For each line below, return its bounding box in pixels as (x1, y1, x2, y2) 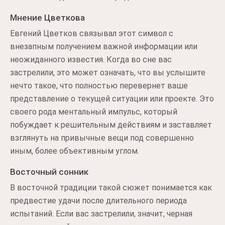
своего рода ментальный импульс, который (10, 107, 177, 117)
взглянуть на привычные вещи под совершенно (10, 133, 194, 143)
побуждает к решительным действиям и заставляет (10, 120, 212, 130)
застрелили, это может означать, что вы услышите (10, 68, 205, 77)
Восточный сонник (10, 167, 88, 177)
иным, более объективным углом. (10, 146, 139, 156)
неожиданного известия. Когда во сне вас (10, 55, 172, 64)
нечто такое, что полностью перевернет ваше (10, 81, 188, 90)
